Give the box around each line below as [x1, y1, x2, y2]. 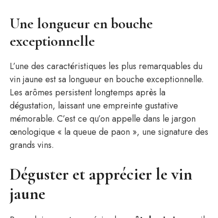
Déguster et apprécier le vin [10, 164, 192, 184]
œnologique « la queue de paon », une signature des [10, 126, 208, 138]
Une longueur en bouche [10, 15, 153, 33]
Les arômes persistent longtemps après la [10, 86, 165, 99]
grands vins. [10, 139, 54, 151]
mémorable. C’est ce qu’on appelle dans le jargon [10, 112, 196, 125]
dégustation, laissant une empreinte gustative [10, 99, 178, 112]
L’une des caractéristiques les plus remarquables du [10, 60, 202, 73]
